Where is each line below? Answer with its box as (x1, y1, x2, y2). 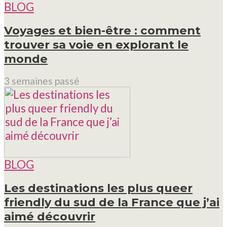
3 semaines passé (4, 75, 80, 87)
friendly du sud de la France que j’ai (4, 195, 219, 209)
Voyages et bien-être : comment (4, 23, 201, 37)
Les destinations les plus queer (4, 180, 193, 195)
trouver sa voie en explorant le (4, 37, 188, 52)
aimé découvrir (4, 209, 95, 223)
